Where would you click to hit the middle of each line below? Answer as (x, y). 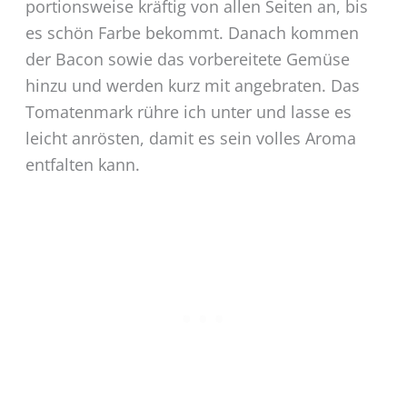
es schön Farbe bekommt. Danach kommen (192, 32)
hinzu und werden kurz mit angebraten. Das (192, 85)
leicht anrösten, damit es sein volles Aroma (190, 138)
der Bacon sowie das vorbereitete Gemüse (187, 59)
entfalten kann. (82, 164)
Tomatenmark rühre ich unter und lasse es (188, 111)
